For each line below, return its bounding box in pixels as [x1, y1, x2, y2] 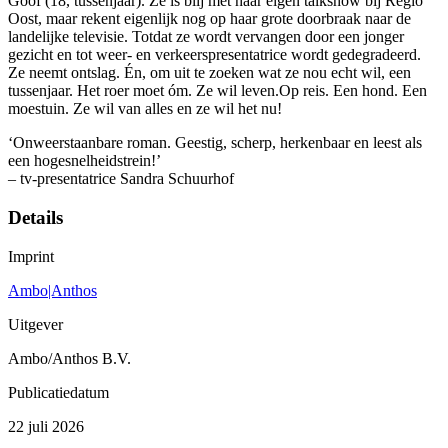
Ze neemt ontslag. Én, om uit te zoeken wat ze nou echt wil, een [8, 64, 411, 82]
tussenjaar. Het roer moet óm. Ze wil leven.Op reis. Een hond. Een [8, 82, 427, 100]
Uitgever [8, 315, 63, 333]
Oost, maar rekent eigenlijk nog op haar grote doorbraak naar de [8, 10, 411, 28]
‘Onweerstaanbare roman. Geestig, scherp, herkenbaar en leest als [8, 134, 422, 152]
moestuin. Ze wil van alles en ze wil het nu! [8, 100, 282, 118]
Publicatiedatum [8, 383, 109, 401]
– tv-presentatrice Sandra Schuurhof [8, 170, 234, 188]
